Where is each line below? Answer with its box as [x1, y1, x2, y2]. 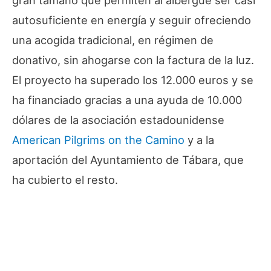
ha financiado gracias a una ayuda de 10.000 [12, 93, 242, 107]
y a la [184, 133, 214, 147]
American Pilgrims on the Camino [12, 133, 184, 147]
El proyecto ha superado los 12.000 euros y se [12, 73, 253, 87]
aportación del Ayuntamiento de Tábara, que [12, 153, 244, 167]
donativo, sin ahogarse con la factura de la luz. [12, 53, 254, 67]
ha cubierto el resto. [12, 173, 118, 187]
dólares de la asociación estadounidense [12, 113, 224, 127]
